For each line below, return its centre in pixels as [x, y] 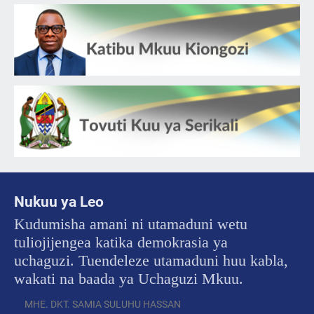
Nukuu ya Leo [59, 202]
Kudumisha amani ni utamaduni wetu [131, 224]
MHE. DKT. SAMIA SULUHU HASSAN [103, 305]
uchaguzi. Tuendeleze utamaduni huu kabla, [151, 260]
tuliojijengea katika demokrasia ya [121, 242]
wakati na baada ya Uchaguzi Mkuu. [129, 278]
